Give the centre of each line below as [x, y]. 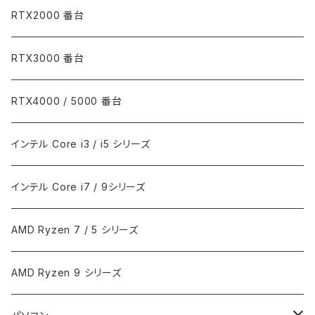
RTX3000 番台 [48, 58]
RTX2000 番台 [48, 15]
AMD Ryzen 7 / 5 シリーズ [75, 229]
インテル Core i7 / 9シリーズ [78, 186]
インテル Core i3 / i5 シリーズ [81, 143]
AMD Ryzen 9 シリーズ [66, 272]
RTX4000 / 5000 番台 [67, 101]
